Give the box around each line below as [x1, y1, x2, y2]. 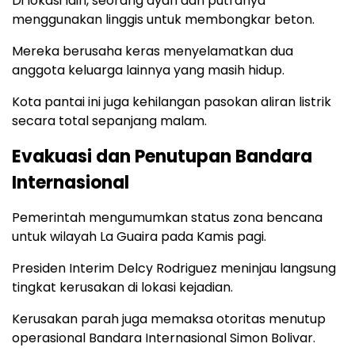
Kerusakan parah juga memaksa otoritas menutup [12, 309, 326, 328]
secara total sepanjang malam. [12, 111, 207, 130]
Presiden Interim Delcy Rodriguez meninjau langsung [12, 258, 336, 277]
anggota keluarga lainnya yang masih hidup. [12, 60, 284, 79]
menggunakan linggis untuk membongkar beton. [12, 10, 315, 29]
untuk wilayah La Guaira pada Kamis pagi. [12, 227, 266, 246]
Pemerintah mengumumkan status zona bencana [12, 208, 323, 227]
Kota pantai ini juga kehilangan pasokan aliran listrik [12, 92, 331, 111]
